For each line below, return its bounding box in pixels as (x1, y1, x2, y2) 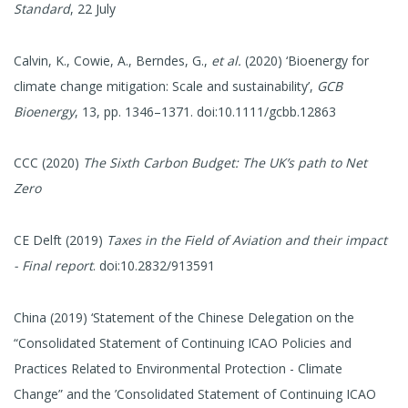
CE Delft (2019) (14, 231, 107, 250)
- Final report (14, 257, 93, 275)
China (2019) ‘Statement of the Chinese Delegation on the (14, 308, 354, 326)
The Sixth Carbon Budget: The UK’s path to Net (83, 154, 367, 172)
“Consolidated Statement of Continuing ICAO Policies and (14, 333, 352, 352)
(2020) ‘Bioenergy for (241, 51, 369, 69)
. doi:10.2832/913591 (93, 257, 215, 275)
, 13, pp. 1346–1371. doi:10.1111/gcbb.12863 (75, 102, 336, 120)
